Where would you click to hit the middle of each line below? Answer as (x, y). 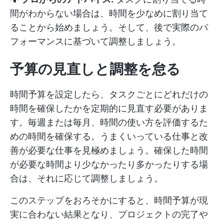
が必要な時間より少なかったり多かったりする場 (109, 164)
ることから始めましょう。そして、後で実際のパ (109, 27)
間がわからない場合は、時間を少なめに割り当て (109, 13)
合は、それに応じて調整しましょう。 (86, 178)
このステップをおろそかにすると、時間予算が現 (109, 200)
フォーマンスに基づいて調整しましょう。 (95, 41)
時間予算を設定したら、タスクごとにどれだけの (109, 94)
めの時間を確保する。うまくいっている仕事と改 (109, 136)
